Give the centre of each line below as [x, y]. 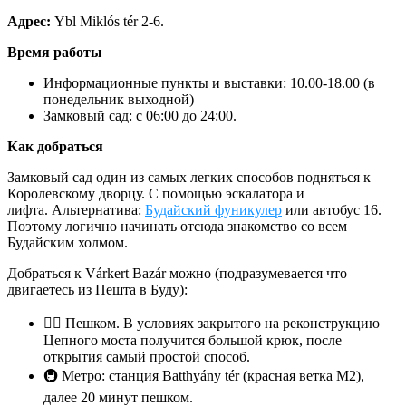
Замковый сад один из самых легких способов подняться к [189, 178]
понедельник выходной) [119, 100]
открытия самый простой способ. [147, 357]
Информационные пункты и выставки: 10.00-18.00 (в [209, 83]
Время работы [55, 53]
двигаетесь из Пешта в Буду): [97, 290]
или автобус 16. [332, 210]
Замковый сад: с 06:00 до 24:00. [140, 116]
